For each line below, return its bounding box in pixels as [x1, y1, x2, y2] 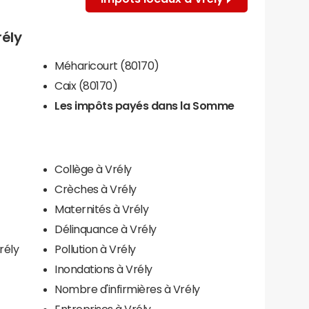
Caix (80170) [54, 79, 118, 91]
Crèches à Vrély [54, 183, 137, 195]
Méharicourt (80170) [54, 59, 159, 71]
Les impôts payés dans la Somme [54, 99, 235, 111]
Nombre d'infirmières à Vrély [54, 283, 200, 295]
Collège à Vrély [54, 163, 132, 175]
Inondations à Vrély [54, 263, 152, 275]
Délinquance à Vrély [54, 223, 157, 235]
